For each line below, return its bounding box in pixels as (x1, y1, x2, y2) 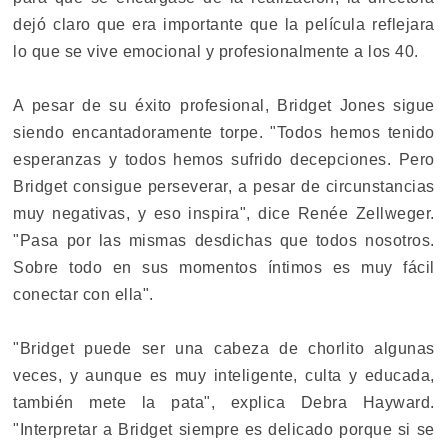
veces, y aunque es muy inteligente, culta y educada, (13, 366, 435, 384)
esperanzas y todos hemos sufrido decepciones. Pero (13, 150, 435, 168)
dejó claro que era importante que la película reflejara (13, 15, 435, 33)
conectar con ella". (13, 285, 154, 303)
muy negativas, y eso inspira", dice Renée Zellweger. (13, 204, 435, 222)
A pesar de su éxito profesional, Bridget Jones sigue (13, 96, 435, 114)
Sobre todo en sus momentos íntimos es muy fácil (13, 258, 435, 276)
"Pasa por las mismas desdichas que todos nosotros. (13, 231, 435, 249)
